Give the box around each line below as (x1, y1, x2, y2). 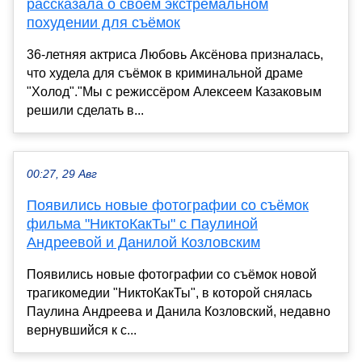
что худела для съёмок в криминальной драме (27, 65, 303, 80)
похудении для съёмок (27, 14, 180, 31)
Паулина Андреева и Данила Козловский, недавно (27, 304, 330, 318)
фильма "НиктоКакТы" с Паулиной (27, 215, 258, 232)
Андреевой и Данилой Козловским (27, 234, 260, 250)
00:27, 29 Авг (27, 167, 97, 180)
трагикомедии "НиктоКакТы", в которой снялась (27, 285, 312, 300)
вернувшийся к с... (27, 322, 137, 337)
